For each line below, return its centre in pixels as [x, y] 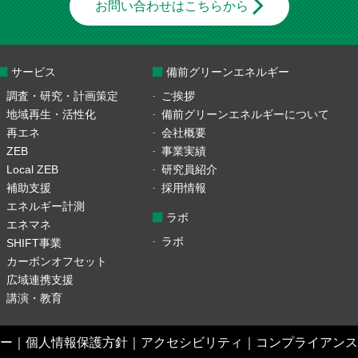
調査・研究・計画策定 [63, 95]
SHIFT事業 [34, 243]
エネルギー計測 [46, 206]
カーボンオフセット [57, 261]
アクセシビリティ [192, 343]
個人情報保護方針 [77, 343]
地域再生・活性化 [52, 114]
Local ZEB [33, 169]
